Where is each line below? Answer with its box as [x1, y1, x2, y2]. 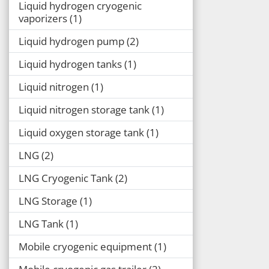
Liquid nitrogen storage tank [19, 102, 150, 116]
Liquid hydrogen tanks [19, 56, 122, 71]
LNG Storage [19, 193, 77, 208]
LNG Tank [19, 216, 64, 231]
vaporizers [19, 11, 67, 25]
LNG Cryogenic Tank [19, 171, 113, 185]
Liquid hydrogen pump [19, 34, 124, 48]
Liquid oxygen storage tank [19, 125, 144, 139]
